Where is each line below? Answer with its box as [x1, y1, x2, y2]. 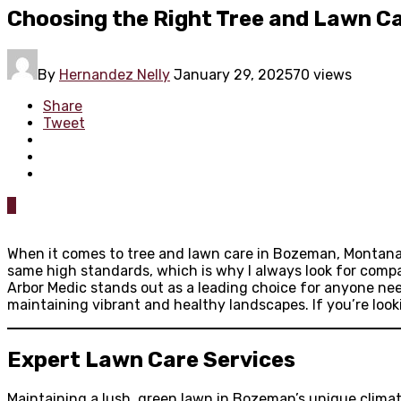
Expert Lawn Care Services [7, 346, 295, 372]
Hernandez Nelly [59, 65, 170, 83]
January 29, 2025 [174, 65, 293, 83]
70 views [293, 65, 352, 83]
